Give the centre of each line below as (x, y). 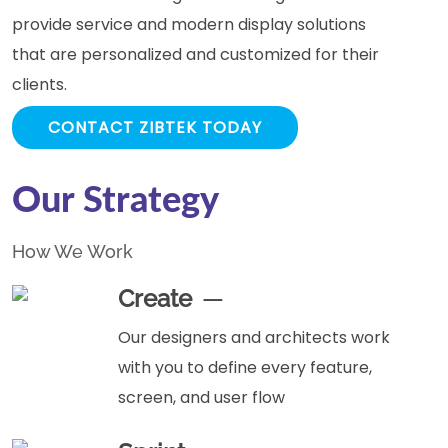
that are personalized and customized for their (195, 54)
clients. (39, 84)
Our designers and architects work (254, 337)
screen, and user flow (201, 397)
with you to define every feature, (245, 367)
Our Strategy (115, 200)
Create (155, 298)
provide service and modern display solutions (189, 24)
